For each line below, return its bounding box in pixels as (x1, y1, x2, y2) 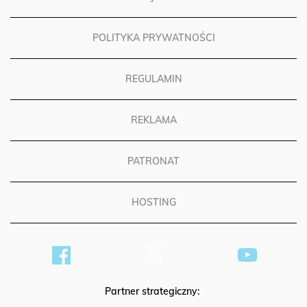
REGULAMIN (125, 80, 182, 93)
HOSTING (131, 204, 176, 217)
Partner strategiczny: (105, 293, 202, 306)
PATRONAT (127, 162, 180, 175)
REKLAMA (130, 121, 177, 134)
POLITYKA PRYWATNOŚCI (92, 39, 215, 52)
